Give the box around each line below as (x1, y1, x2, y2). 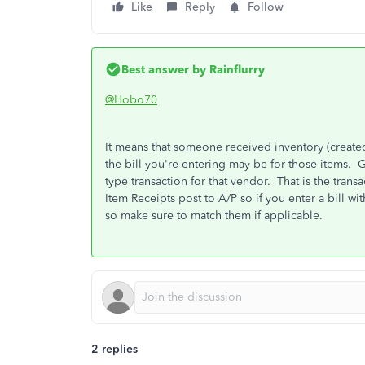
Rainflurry (206, 62, 265, 77)
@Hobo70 (105, 92, 157, 107)
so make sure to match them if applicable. (105, 208, 323, 222)
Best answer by (121, 62, 206, 77)
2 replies (91, 341, 138, 356)
